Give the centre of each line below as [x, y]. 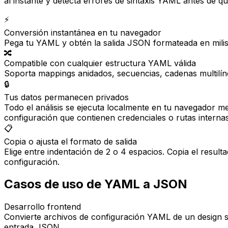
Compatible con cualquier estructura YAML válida [100, 63]
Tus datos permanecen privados [66, 97]
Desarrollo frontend [42, 207]
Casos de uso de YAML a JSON [96, 184]
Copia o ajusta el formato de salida [70, 141]
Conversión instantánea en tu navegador [83, 32]
